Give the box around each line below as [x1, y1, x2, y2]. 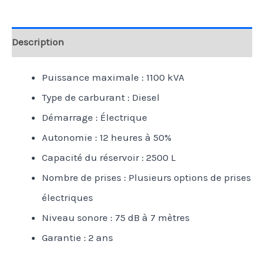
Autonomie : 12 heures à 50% [42, 131, 171, 143]
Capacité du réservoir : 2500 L [42, 151, 176, 163]
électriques [42, 191, 93, 203]
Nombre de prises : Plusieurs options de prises [42, 171, 251, 183]
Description [12, 36, 64, 48]
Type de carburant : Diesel [42, 91, 160, 103]
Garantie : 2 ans [42, 231, 113, 243]
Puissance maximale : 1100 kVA [42, 71, 184, 83]
